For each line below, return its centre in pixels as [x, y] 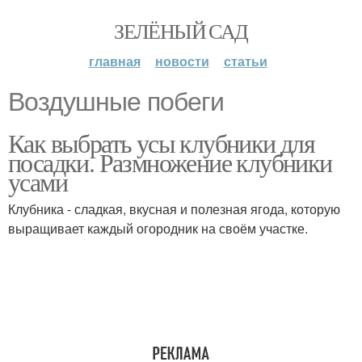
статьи [245, 61]
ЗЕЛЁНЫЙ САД [181, 31]
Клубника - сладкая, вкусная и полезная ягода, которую [174, 209]
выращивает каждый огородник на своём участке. [158, 228]
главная [114, 61]
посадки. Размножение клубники [170, 162]
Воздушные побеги [116, 102]
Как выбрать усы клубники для [162, 143]
